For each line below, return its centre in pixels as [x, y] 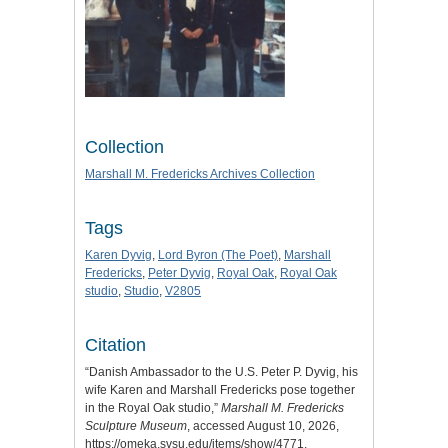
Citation [115, 344]
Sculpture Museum [136, 425]
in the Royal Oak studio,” [153, 407]
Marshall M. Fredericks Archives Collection [200, 173]
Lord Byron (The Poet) [218, 254]
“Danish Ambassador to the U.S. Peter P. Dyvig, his [221, 371]
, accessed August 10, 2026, [263, 425]
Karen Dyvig [118, 254]
